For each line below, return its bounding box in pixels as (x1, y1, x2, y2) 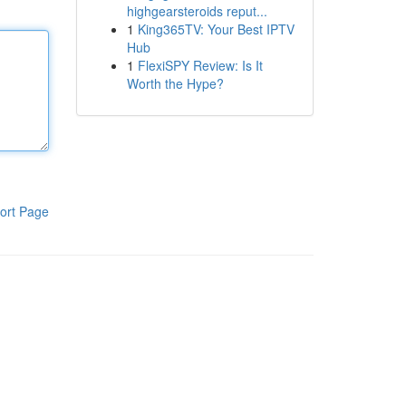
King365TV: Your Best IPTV (137, 20, 295, 38)
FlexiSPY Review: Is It (137, 56, 263, 74)
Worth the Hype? (126, 74, 224, 92)
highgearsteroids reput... (126, 2, 267, 20)
